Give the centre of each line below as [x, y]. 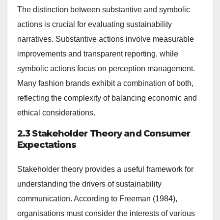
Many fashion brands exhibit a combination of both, [105, 83]
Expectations [47, 145]
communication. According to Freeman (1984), [97, 198]
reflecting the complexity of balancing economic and [107, 98]
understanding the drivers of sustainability [89, 184]
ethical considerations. [56, 113]
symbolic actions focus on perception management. [106, 69]
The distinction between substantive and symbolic [104, 10]
